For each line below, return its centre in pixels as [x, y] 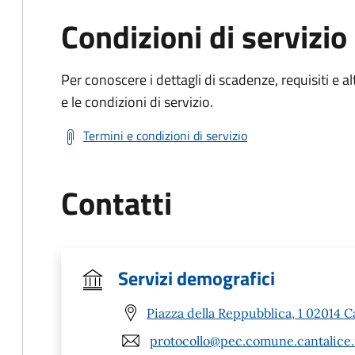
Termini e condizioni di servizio [165, 136]
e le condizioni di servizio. [137, 102]
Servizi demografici [197, 278]
